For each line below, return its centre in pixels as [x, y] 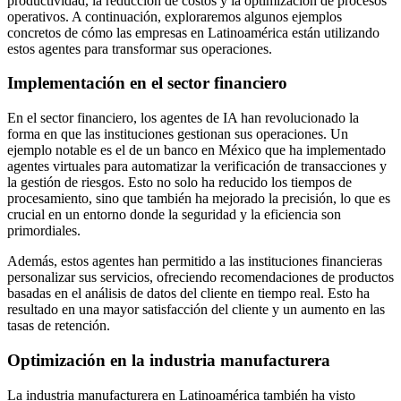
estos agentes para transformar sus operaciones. [140, 48]
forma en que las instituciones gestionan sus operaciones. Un [178, 134]
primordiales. [44, 231]
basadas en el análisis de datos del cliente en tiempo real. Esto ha [188, 294]
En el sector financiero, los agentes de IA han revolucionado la [183, 118]
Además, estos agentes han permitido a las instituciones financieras [195, 261]
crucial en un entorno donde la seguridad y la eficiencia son [174, 215]
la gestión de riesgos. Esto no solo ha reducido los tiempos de [179, 183]
